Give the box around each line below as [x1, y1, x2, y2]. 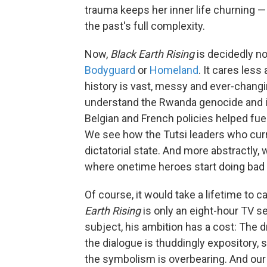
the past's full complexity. [85, 20, 205, 32]
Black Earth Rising [110, 48, 194, 60]
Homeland [150, 64, 198, 76]
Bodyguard [85, 64, 138, 76]
